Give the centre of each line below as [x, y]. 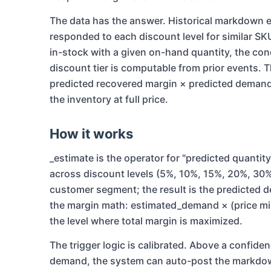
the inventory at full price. [109, 100]
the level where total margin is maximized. [146, 221]
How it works [91, 134]
